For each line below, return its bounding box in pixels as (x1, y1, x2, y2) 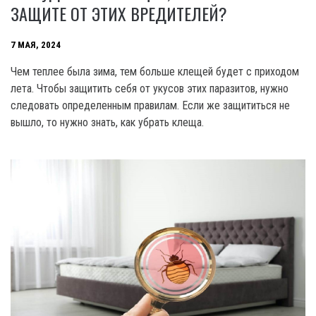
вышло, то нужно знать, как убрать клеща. (11, 115, 204, 129)
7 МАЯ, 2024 (11, 39, 61, 51)
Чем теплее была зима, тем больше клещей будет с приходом (11, 64, 299, 78)
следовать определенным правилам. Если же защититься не (11, 98, 290, 112)
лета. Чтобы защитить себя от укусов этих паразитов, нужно (11, 81, 288, 95)
